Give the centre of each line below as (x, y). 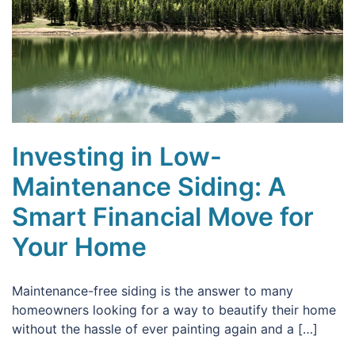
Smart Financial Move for (163, 216)
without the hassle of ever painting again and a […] (165, 328)
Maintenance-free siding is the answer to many (153, 290)
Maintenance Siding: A (149, 186)
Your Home (79, 246)
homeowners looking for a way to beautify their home (174, 309)
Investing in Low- (117, 156)
